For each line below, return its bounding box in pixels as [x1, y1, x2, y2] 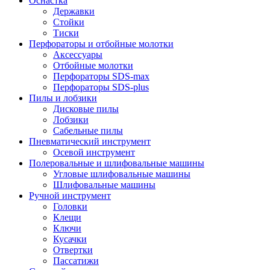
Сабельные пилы [53, 125, 123, 136]
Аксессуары [53, 49, 102, 60]
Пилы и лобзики [29, 93, 97, 104]
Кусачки [53, 234, 87, 245]
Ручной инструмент [29, 190, 111, 201]
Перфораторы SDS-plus [53, 82, 149, 93]
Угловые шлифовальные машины [53, 169, 190, 180]
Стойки [53, 17, 84, 28]
